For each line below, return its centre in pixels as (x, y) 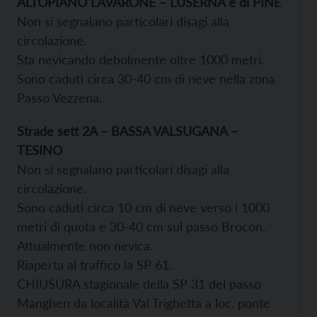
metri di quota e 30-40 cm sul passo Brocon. (141, 226)
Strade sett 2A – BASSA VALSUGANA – (127, 131)
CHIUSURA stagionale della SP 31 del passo (139, 283)
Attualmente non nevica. (85, 245)
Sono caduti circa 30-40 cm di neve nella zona (146, 78)
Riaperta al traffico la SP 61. (94, 264)
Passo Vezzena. (59, 97)
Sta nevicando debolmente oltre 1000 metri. (140, 59)
